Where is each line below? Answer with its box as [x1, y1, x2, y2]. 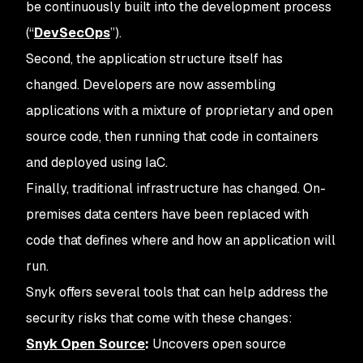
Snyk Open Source [26, 335, 145, 352]
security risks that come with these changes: [26, 310, 293, 327]
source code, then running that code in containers [26, 128, 318, 145]
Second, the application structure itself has [26, 50, 283, 67]
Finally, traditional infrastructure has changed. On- [26, 180, 326, 197]
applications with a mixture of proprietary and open [26, 102, 333, 119]
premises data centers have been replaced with [26, 206, 309, 223]
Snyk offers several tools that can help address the [26, 284, 328, 301]
